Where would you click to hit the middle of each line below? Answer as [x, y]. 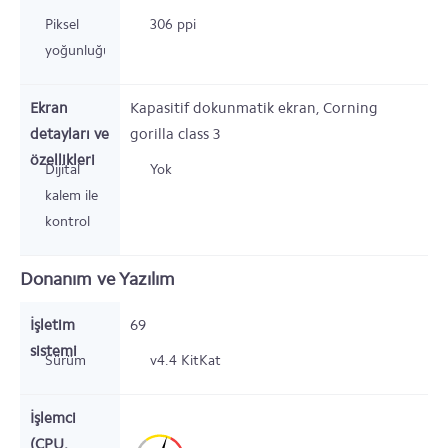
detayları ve [69, 134]
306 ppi [173, 24]
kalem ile [71, 195]
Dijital [62, 169]
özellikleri [62, 160]
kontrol [67, 221]
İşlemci [53, 418]
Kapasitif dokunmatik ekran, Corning [254, 108]
